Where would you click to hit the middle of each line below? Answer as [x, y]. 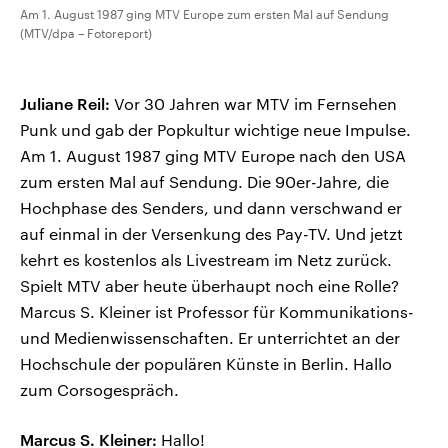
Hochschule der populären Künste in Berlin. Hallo [206, 364]
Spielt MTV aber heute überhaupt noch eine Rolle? [209, 286]
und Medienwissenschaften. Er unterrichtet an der [210, 338]
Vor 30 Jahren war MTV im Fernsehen [253, 104]
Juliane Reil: [65, 104]
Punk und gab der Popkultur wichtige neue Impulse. [215, 130]
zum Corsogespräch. [99, 390]
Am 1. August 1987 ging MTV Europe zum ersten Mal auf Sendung [204, 14]
